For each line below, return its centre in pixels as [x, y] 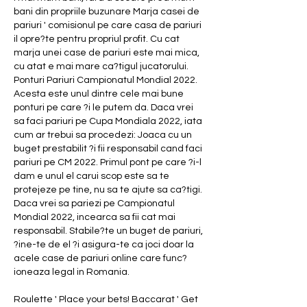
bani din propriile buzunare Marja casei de [107, 11]
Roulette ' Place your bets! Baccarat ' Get [106, 299]
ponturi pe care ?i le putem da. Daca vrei [103, 107]
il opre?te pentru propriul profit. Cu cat [97, 39]
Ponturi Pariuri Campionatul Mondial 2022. [106, 80]
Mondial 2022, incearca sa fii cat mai [95, 217]
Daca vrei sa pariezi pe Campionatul [94, 203]
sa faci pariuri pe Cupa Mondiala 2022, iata [108, 121]
